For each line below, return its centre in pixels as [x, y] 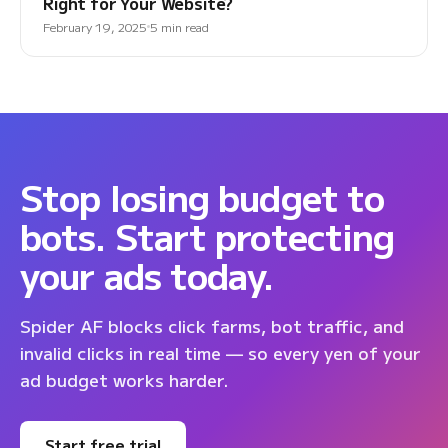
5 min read [179, 27]
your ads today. [147, 274]
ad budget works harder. [124, 380]
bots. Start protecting [207, 235]
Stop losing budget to [202, 196]
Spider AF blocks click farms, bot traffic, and [212, 326]
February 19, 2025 [95, 27]
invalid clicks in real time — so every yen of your [220, 353]
